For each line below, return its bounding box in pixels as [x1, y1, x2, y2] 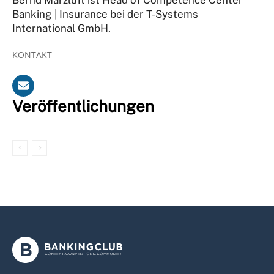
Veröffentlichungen [12, 96, 154, 116]
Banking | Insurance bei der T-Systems [12, 7, 198, 20]
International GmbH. [12, 21, 111, 34]
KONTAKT [12, 48, 52, 61]
